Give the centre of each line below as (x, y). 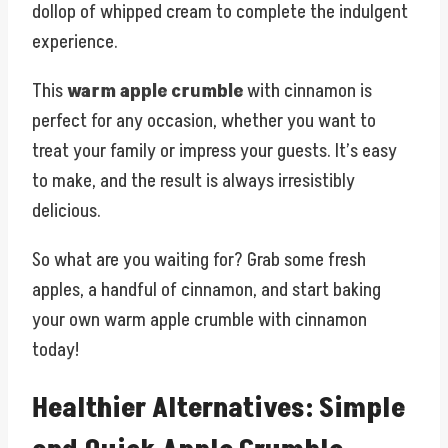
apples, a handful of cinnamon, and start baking (206, 289)
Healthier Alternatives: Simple (218, 408)
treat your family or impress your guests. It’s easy (214, 150)
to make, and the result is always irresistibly (193, 180)
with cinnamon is (307, 90)
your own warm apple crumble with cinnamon (199, 319)
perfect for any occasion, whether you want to (204, 120)
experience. (75, 41)
